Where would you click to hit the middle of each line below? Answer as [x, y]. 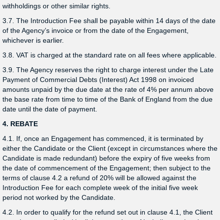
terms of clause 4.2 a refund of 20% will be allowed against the [99, 178]
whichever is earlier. [33, 40]
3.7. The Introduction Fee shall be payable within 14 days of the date [109, 21]
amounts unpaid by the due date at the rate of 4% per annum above [108, 89]
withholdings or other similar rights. [56, 6]
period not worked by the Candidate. [59, 197]
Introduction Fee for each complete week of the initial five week [100, 188]
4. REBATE [20, 124]
